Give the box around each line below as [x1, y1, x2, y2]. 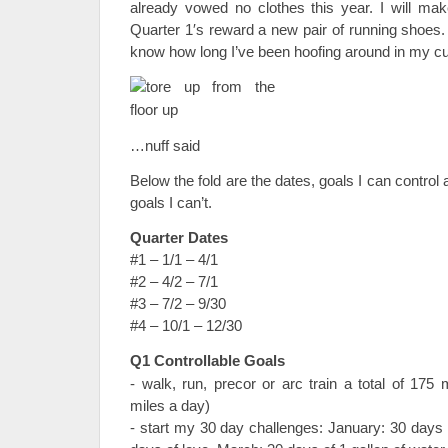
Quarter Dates [130, 229, 228, 246]
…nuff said [130, 137, 200, 154]
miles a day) [130, 397, 210, 414]
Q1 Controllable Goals [130, 352, 285, 369]
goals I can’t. [130, 194, 212, 211]
